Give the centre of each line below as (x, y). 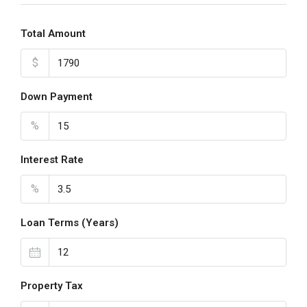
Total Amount (53, 34)
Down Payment (57, 97)
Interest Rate (52, 160)
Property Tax (52, 286)
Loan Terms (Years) (70, 223)
